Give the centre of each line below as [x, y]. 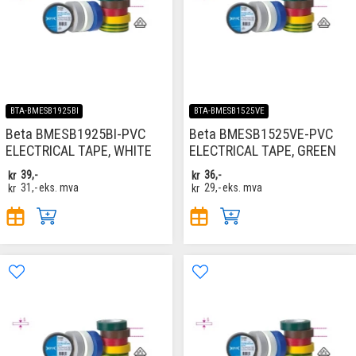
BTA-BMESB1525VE [229, 111]
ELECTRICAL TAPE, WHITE [79, 151]
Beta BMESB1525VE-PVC [261, 134]
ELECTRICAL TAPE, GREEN [263, 151]
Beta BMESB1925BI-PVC [75, 134]
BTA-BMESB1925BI [44, 111]
